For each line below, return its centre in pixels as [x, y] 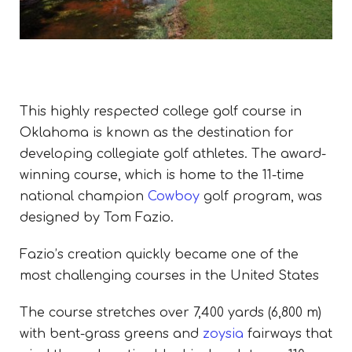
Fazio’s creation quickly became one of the [159, 254]
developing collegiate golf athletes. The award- [173, 154]
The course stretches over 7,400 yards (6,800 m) [170, 312]
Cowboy [174, 196]
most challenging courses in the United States [169, 275]
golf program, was [261, 196]
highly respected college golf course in [176, 111]
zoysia [223, 334]
